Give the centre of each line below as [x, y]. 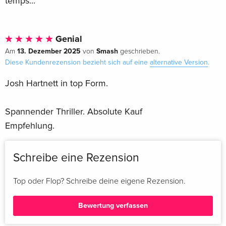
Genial [68, 39]
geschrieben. [139, 51]
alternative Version [179, 62]
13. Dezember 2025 [49, 51]
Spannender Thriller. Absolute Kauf [74, 111]
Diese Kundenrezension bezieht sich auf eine [77, 62]
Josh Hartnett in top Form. [56, 83]
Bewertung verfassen [113, 206]
